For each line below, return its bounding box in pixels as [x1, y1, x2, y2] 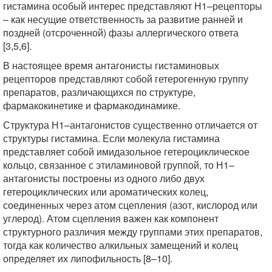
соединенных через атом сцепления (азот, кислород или [3, 198, 257, 212]
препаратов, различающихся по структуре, [3, 85, 195, 99]
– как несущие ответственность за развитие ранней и [3, 12, 243, 26]
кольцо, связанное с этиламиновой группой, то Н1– [3, 158, 234, 172]
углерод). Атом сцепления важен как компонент [3, 211, 219, 225]
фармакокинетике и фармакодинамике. [3, 98, 180, 112]
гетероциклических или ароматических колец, [3, 185, 208, 199]
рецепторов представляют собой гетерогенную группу [3, 72, 248, 86]
